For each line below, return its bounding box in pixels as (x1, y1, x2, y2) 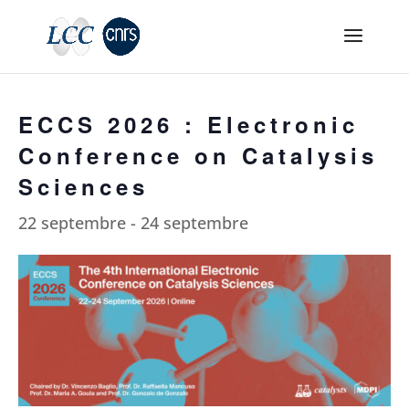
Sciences (18, 171, 149, 202)
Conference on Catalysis (18, 140, 378, 171)
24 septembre (141, 212, 248, 234)
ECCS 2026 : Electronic (18, 109, 359, 140)
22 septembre (18, 212, 126, 234)
